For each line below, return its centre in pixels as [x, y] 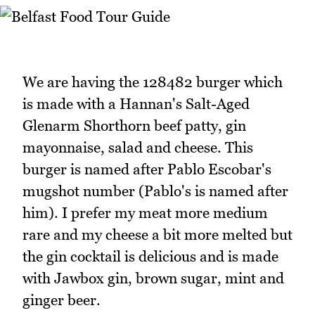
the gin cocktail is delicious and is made [150, 257]
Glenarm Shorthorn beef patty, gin [134, 126]
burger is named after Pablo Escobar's [147, 169]
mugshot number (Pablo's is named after [155, 191]
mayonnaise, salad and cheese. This [138, 148]
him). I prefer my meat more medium [145, 213]
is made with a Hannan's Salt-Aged [136, 104]
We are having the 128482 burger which [153, 82]
